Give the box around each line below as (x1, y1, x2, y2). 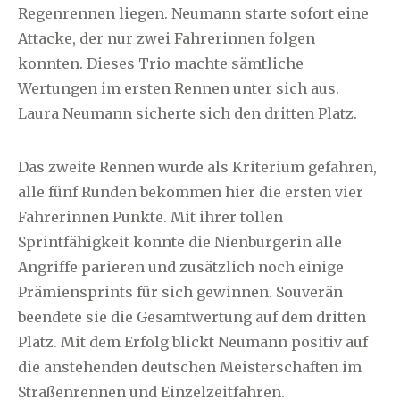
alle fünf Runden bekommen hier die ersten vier (18, 183, 363, 202)
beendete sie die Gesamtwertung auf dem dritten (18, 308, 366, 327)
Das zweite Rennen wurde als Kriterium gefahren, (18, 158, 377, 177)
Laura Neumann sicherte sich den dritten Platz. (18, 104, 357, 123)
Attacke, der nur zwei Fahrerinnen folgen (18, 29, 315, 48)
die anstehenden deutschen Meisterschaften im (18, 358, 362, 377)
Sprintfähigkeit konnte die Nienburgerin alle (18, 233, 342, 252)
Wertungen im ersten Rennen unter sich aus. (18, 79, 339, 98)
